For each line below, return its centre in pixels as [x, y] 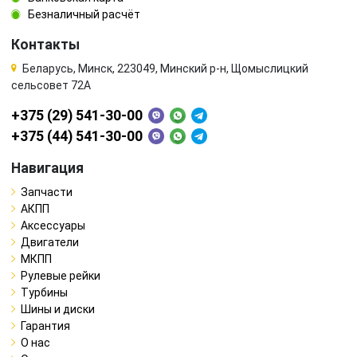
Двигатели [50, 242]
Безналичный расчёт [83, 14]
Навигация [47, 168]
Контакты [45, 44]
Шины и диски [58, 309]
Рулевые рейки [61, 275]
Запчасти [47, 192]
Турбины [44, 292]
